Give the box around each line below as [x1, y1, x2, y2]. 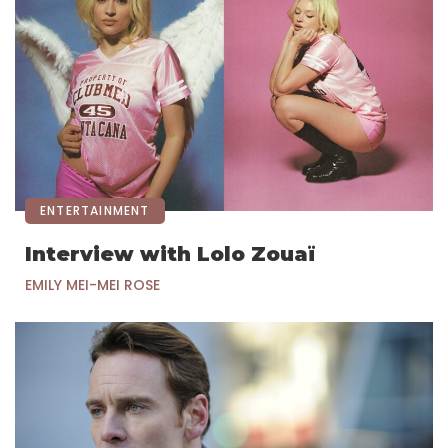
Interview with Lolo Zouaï [25, 242, 315, 267]
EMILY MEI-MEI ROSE [25, 275, 160, 296]
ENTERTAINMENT [40, 202, 150, 220]
